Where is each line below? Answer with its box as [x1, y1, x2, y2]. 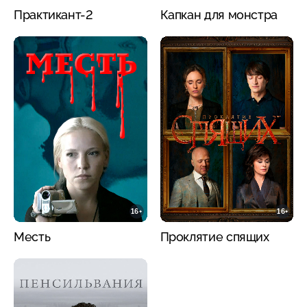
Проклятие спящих [160, 229, 269, 244]
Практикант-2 [14, 7, 93, 22]
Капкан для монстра [160, 7, 278, 22]
